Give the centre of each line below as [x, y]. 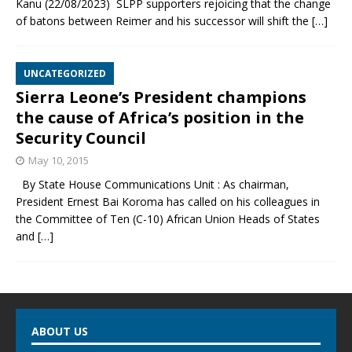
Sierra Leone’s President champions [161, 97]
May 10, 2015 [59, 160]
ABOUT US [60, 331]
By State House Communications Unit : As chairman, [152, 184]
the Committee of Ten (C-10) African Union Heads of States [168, 218]
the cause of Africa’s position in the [160, 117]
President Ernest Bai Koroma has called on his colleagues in [168, 201]
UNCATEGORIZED [65, 73]
